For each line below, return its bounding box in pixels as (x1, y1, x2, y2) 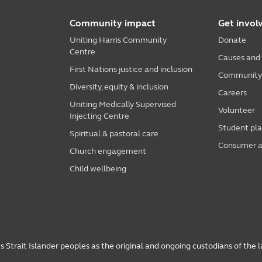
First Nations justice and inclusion (70, 64, 192, 74)
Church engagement (70, 146, 146, 156)
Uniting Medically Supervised (70, 99, 176, 109)
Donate (218, 35, 247, 45)
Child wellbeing (70, 163, 126, 174)
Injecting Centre (70, 111, 129, 121)
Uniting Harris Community (70, 35, 167, 45)
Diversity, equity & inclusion (70, 81, 168, 92)
